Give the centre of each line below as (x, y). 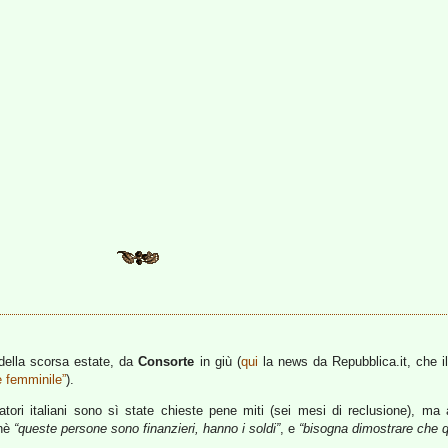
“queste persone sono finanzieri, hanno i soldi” (147, 428)
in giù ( (217, 361)
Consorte (166, 361)
